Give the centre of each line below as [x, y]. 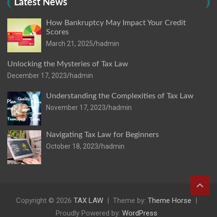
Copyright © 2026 [45, 201]
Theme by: [130, 201]
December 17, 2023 [37, 76]
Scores [58, 32]
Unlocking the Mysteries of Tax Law [68, 64]
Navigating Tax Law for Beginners [102, 135]
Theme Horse [170, 201]
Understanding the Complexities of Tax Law [120, 96]
